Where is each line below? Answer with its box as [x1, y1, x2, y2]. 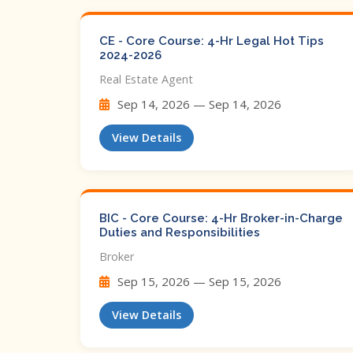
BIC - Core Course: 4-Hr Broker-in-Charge [99, 211, 343, 225]
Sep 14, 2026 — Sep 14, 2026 [114, 96, 281, 112]
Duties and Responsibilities [99, 225, 260, 240]
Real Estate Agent [99, 72, 193, 87]
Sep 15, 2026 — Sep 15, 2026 [114, 273, 281, 289]
